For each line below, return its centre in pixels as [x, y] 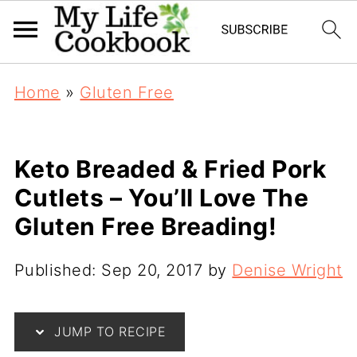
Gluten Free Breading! [145, 226]
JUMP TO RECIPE [108, 331]
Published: [58, 270]
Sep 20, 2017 [152, 270]
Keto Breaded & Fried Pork [170, 169]
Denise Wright [287, 270]
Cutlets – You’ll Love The [161, 198]
